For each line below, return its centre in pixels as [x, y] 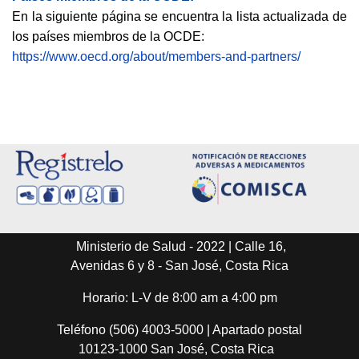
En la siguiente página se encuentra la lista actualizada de [179, 16]
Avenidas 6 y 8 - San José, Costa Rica [179, 266]
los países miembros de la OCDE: [108, 36]
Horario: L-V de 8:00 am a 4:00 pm [179, 298]
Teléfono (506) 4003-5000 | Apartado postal [179, 330]
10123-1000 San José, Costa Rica [179, 349]
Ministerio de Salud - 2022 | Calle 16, [179, 247]
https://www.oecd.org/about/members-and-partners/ [156, 56]
